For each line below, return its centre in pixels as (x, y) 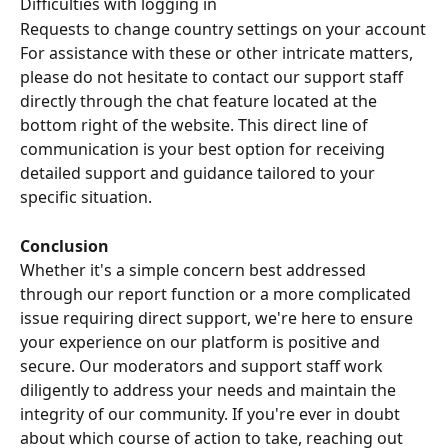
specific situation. (86, 197)
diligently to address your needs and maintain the (210, 390)
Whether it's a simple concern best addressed (195, 270)
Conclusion (64, 245)
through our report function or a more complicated (217, 294)
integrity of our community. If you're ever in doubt (212, 414)
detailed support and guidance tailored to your (199, 173)
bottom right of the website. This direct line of (196, 125)
